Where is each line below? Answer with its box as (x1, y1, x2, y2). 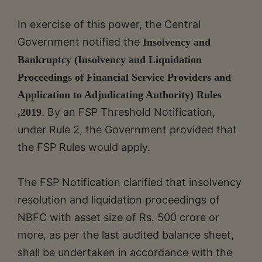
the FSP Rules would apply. (18, 140, 150, 153)
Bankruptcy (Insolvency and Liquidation (18, 53, 202, 65)
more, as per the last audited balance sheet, (18, 228, 234, 241)
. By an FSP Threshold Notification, (42, 105, 215, 118)
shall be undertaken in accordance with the (18, 246, 232, 258)
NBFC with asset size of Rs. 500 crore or (18, 211, 219, 223)
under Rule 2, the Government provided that (18, 123, 237, 136)
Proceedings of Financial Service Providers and (18, 71, 231, 83)
